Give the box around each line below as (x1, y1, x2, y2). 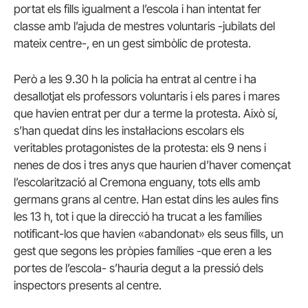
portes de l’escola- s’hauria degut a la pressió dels (14, 261, 263, 275)
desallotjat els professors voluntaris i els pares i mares (14, 89, 280, 103)
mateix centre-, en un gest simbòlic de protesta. (14, 36, 251, 51)
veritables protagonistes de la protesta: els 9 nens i (14, 140, 266, 155)
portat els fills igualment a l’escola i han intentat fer (14, 2, 261, 16)
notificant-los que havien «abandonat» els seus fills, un (14, 226, 283, 241)
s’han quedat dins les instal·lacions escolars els (14, 123, 244, 137)
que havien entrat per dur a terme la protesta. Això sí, (14, 106, 278, 120)
